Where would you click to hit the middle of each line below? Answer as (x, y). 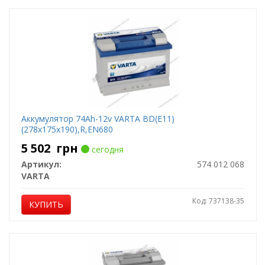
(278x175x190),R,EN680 (67, 129)
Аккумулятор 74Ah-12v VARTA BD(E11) (98, 119)
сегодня (106, 149)
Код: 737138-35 (218, 201)
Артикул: (41, 164)
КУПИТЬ (46, 204)
